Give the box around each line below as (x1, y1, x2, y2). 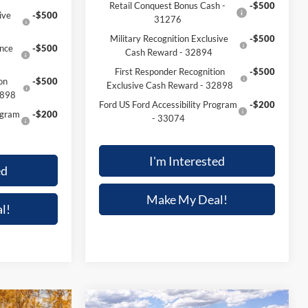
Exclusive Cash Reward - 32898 (106, 80, 233, 91)
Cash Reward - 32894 (125, 47, 213, 58)
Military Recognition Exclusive (109, 33, 228, 45)
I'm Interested (149, 153, 225, 169)
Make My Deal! (146, 192, 228, 208)
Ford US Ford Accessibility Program (99, 99, 238, 111)
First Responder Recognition (114, 66, 225, 78)
